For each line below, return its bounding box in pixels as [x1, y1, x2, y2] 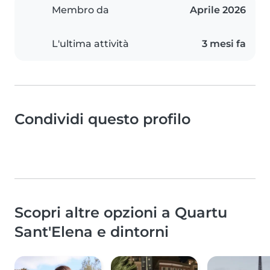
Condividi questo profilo [14, 110, 190, 128]
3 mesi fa [202, 38, 246, 50]
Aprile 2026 [190, 4, 246, 16]
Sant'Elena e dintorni [14, 223, 169, 241]
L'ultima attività [52, 38, 129, 50]
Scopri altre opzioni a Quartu [14, 204, 227, 222]
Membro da [52, 4, 109, 16]
